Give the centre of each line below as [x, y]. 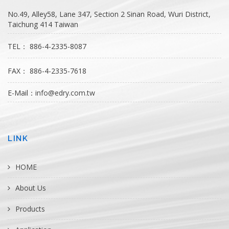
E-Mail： [21, 93]
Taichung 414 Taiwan [43, 24]
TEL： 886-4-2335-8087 [47, 46]
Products [30, 209]
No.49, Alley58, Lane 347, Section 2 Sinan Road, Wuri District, [109, 14]
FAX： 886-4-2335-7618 [47, 71]
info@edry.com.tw [65, 93]
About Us [31, 188]
